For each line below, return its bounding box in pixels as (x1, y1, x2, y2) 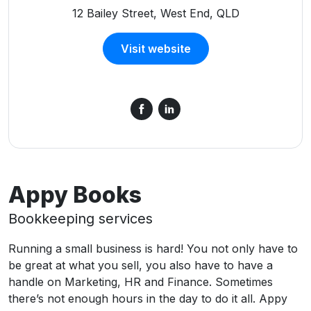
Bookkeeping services (8, 210, 153, 228)
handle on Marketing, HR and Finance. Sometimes (8, 275, 273, 289)
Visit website (120, 42, 191, 56)
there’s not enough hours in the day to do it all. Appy (8, 292, 287, 306)
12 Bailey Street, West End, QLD (72, 6, 239, 21)
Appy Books (8, 181, 142, 209)
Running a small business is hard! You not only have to (8, 242, 298, 256)
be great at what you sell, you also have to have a (8, 258, 273, 273)
